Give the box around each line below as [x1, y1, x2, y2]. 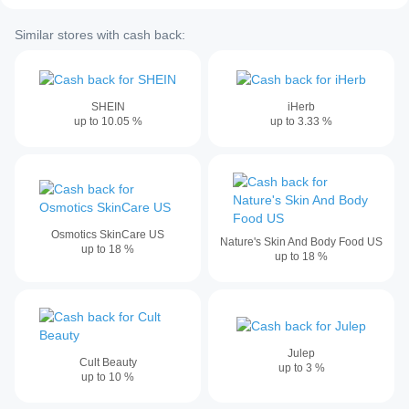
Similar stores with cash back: [15, 27, 185, 43]
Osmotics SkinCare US [51, 227, 164, 241]
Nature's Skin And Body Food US [220, 235, 383, 248]
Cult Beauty [79, 355, 137, 369]
